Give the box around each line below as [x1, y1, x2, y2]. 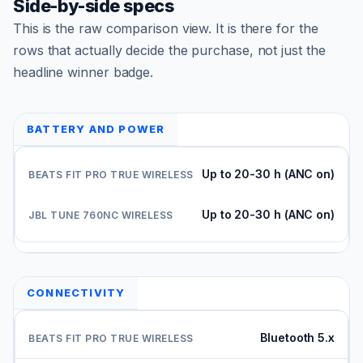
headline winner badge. [13, 63, 154, 80]
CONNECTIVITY [27, 285, 126, 299]
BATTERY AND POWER [27, 122, 165, 135]
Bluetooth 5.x [260, 330, 335, 344]
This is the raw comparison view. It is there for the [13, 19, 318, 36]
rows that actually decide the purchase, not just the [13, 41, 326, 58]
